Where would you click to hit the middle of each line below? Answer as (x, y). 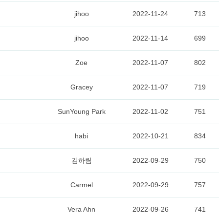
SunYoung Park (81, 111)
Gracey (81, 87)
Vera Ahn (81, 209)
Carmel (81, 185)
